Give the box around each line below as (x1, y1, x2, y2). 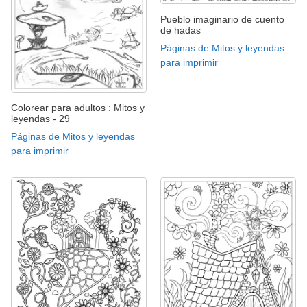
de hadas (160, 25, 201, 36)
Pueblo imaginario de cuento (160, 14, 284, 25)
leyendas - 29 (11, 113, 70, 125)
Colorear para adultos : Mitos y (11, 102, 145, 114)
